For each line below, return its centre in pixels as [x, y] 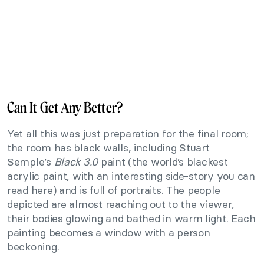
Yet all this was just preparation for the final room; [128, 134]
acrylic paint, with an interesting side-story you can [131, 176]
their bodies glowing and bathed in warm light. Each [131, 219]
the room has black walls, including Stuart [108, 148]
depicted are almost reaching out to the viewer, [121, 204]
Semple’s [31, 162]
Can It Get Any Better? [65, 108]
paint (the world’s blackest [163, 162]
